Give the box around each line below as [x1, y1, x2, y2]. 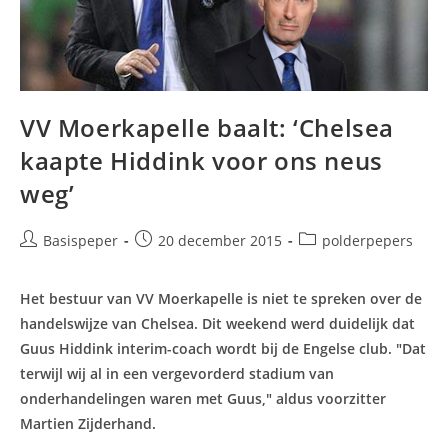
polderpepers [322, 231, 413, 251]
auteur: [19, 251, 68, 271]
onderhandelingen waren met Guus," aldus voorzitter [20, 389, 386, 409]
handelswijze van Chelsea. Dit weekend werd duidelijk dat [20, 314, 415, 334]
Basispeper [43, 231, 118, 251]
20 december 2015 [158, 231, 282, 251]
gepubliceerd [134, 251, 223, 271]
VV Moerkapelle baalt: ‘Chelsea [20, 111, 395, 145]
